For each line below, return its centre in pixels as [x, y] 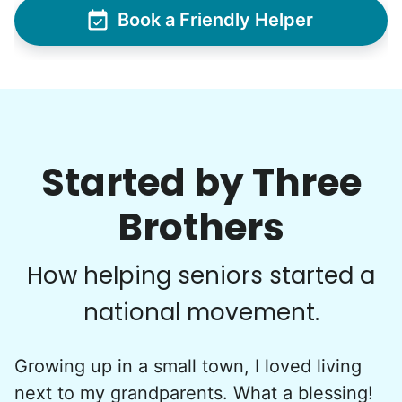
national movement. [201, 312]
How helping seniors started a [201, 275]
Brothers [201, 227]
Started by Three [201, 182]
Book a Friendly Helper [215, 20]
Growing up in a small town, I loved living [188, 366]
